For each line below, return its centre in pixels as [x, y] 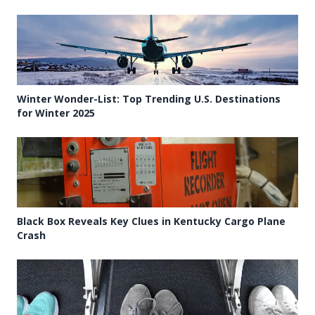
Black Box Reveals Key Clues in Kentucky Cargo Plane [151, 221]
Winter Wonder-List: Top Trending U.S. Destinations [149, 99]
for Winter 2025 [56, 113]
